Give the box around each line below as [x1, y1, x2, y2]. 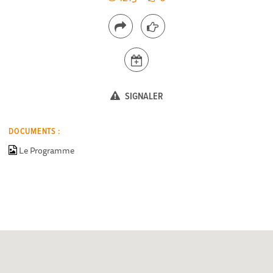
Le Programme [19, 143, 75, 157]
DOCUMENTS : [9, 126, 61, 137]
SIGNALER [122, 90, 163, 103]
